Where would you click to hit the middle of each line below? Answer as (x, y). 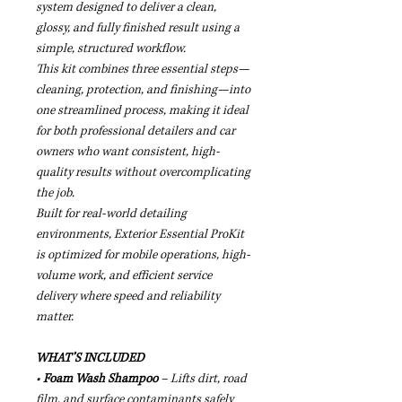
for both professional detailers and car (135, 131)
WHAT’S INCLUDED (90, 358)
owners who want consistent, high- (128, 151)
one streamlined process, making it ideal (142, 110)
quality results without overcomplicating (143, 172)
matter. (55, 316)
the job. (55, 192)
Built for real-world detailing (111, 213)
